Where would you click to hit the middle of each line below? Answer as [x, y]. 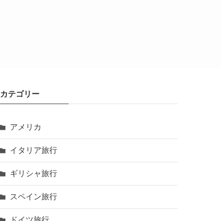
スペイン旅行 [34, 196]
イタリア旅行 [34, 150]
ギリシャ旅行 [34, 173]
